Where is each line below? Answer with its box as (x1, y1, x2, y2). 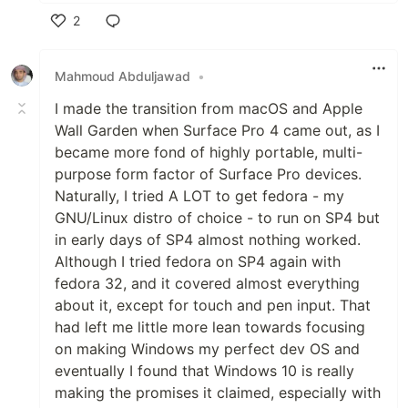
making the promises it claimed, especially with (55, 383, 381, 403)
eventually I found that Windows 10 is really (55, 362, 354, 381)
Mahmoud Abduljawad (55, 67, 190, 84)
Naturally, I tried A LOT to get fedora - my (55, 187, 344, 206)
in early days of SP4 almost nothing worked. (55, 230, 361, 250)
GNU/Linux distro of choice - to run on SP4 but (55, 209, 380, 228)
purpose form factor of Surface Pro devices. (55, 165, 362, 184)
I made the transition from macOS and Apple (55, 99, 362, 118)
